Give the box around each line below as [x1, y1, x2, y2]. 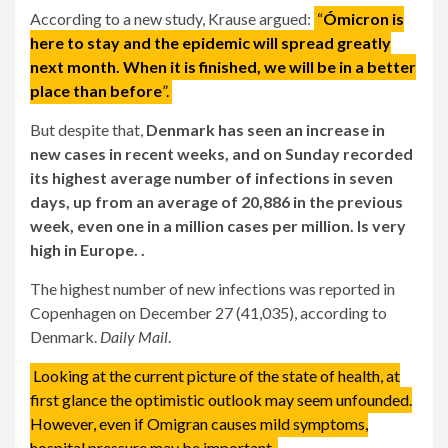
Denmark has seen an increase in [146, 120, 385, 140]
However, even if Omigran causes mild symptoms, [30, 414, 368, 434]
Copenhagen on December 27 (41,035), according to [30, 303, 387, 323]
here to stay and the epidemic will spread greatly [30, 33, 391, 53]
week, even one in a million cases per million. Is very [30, 216, 406, 236]
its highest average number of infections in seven [30, 168, 393, 188]
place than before [30, 81, 162, 101]
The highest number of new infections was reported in [30, 279, 395, 299]
